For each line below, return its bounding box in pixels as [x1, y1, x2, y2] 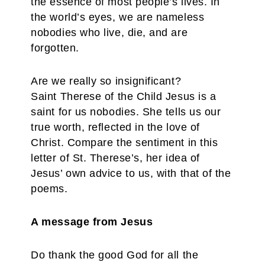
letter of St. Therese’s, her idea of [31, 152, 200, 164]
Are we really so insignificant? [31, 75, 182, 87]
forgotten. [31, 42, 79, 54]
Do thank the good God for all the [31, 249, 199, 261]
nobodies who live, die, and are [31, 27, 188, 38]
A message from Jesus [31, 216, 153, 228]
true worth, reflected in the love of [31, 121, 200, 133]
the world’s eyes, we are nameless [31, 11, 205, 23]
